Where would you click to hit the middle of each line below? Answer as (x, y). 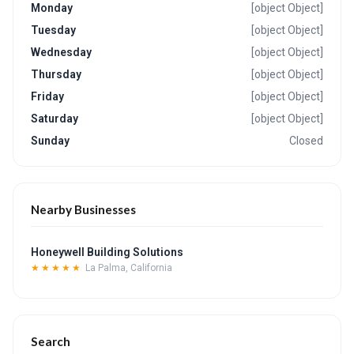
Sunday (50, 141)
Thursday (56, 74)
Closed (306, 141)
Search (51, 341)
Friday (47, 96)
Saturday (55, 119)
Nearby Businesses (83, 209)
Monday (52, 8)
